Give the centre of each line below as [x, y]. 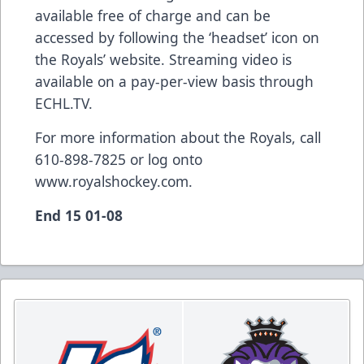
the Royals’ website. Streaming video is [163, 59]
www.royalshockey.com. [114, 181]
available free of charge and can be [153, 15]
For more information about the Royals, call [178, 137]
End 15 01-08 [79, 215]
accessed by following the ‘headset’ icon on [177, 37]
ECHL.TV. [64, 103]
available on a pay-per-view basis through [174, 81]
